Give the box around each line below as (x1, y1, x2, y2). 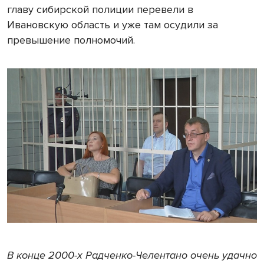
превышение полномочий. (7, 33, 135, 47)
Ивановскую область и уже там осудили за (7, 18, 218, 31)
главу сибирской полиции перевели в (7, 2, 193, 16)
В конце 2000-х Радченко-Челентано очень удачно (7, 248, 257, 262)
